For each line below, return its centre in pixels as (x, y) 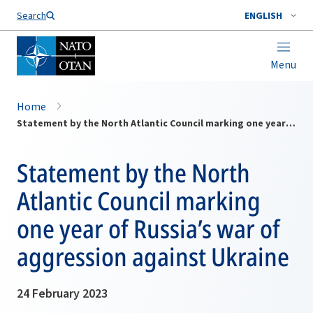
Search (31, 15)
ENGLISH (263, 15)
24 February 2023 (62, 293)
